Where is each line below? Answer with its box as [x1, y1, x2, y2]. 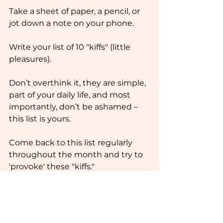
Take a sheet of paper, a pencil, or [9, 6, 142, 16]
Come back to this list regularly [9, 137, 134, 147]
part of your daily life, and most [9, 90, 132, 100]
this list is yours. [9, 113, 71, 123]
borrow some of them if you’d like [9, 197, 144, 207]
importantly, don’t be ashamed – [9, 102, 140, 111]
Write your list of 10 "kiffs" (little [9, 42, 132, 52]
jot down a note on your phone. [9, 18, 134, 28]
